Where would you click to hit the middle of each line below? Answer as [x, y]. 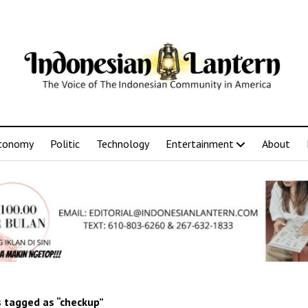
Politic [65, 143]
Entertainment [200, 143]
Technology [123, 143]
